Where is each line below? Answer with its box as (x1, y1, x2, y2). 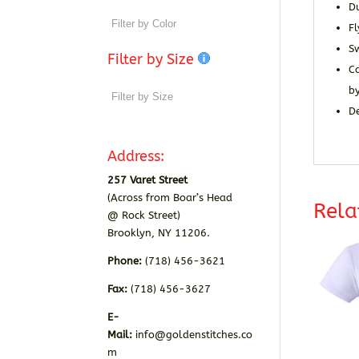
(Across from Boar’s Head (107, 192, 233, 204)
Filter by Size (107, 50, 199, 68)
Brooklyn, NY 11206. (107, 227, 211, 239)
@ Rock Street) (107, 209, 181, 221)
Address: (107, 147, 165, 165)
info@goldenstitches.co (135, 329, 253, 341)
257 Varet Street (107, 174, 192, 186)
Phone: (107, 255, 143, 267)
